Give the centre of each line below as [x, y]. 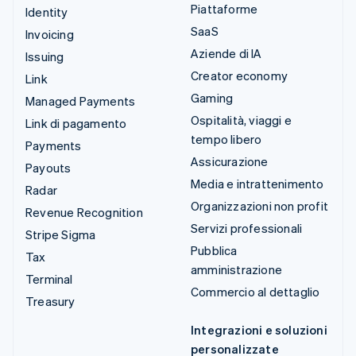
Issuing [45, 57]
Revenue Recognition [84, 213]
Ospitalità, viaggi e [241, 120]
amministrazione [236, 270]
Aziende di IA [226, 54]
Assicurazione [230, 162]
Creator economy [239, 76]
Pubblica [214, 251]
